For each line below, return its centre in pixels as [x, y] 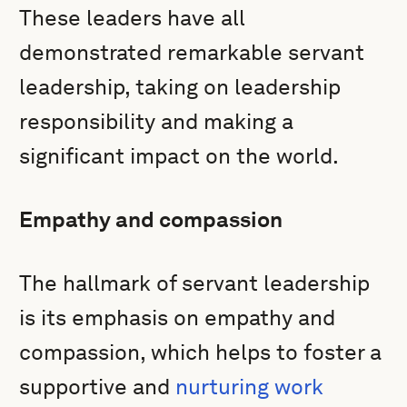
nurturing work [250, 387]
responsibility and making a [157, 121]
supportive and [98, 387]
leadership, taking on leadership [180, 87]
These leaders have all [133, 18]
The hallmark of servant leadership [195, 283]
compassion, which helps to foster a [201, 352]
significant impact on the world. [179, 156]
